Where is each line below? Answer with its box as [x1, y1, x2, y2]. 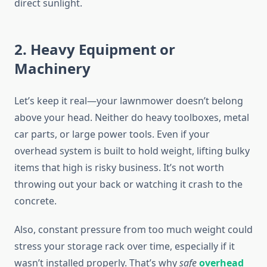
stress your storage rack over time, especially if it [14, 240, 235, 253]
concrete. [14, 194, 57, 208]
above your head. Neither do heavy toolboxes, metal [14, 111, 249, 125]
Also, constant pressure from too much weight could [14, 223, 253, 237]
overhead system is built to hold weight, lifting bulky [14, 144, 250, 158]
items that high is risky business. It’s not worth [14, 161, 224, 175]
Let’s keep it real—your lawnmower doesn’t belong [14, 94, 243, 108]
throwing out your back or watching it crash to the [14, 178, 243, 191]
